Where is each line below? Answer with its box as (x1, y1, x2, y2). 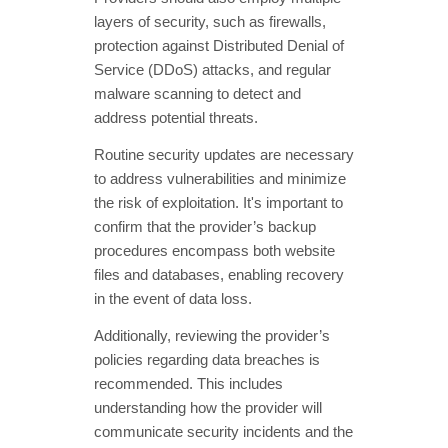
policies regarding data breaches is (94, 352, 320, 369)
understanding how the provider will (94, 400, 322, 417)
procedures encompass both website (94, 243, 335, 260)
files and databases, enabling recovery (94, 267, 344, 284)
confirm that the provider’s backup (94, 219, 316, 236)
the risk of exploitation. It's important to (94, 195, 343, 212)
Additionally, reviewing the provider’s (94, 328, 330, 345)
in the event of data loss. (94, 291, 252, 308)
